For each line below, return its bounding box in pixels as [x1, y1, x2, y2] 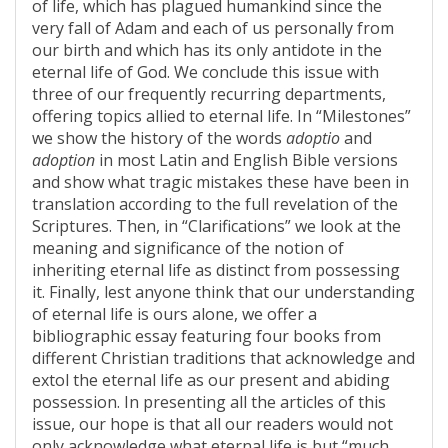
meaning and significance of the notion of [32, 237, 344, 259]
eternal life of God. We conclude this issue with [32, 61, 379, 83]
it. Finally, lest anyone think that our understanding [32, 281, 415, 303]
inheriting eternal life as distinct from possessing [32, 259, 400, 281]
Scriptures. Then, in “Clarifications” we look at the [32, 215, 401, 237]
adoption [32, 149, 95, 171]
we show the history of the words [32, 127, 286, 149]
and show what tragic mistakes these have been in [32, 171, 409, 193]
